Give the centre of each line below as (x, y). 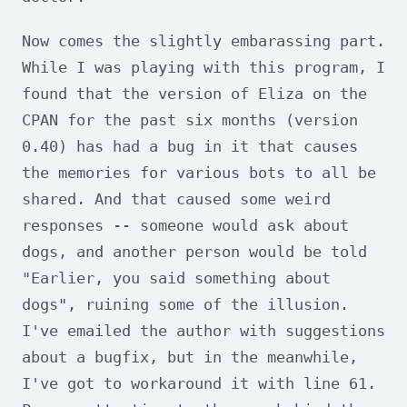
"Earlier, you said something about (176, 278)
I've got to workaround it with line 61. (199, 384)
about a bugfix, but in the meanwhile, (190, 357)
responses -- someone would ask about (185, 226)
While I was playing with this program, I (203, 68)
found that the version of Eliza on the (194, 94)
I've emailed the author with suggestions (203, 331)
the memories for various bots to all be (199, 173)
